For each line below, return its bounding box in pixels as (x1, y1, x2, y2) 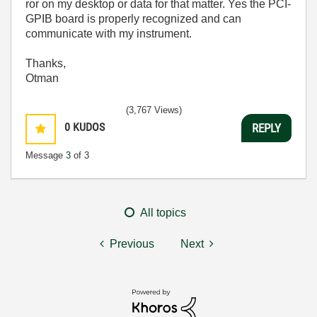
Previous (110, 238, 154, 250)
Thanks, (25, 57, 66, 69)
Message (25, 150, 66, 161)
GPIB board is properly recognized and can (25, 13, 241, 25)
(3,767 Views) (126, 105, 182, 115)
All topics (140, 207, 186, 219)
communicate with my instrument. (25, 28, 192, 40)
